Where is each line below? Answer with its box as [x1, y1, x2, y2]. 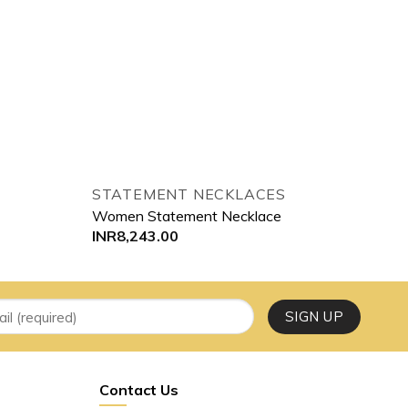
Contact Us [98, 381, 178, 400]
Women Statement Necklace [91, 206, 281, 225]
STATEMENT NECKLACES [91, 185, 286, 204]
